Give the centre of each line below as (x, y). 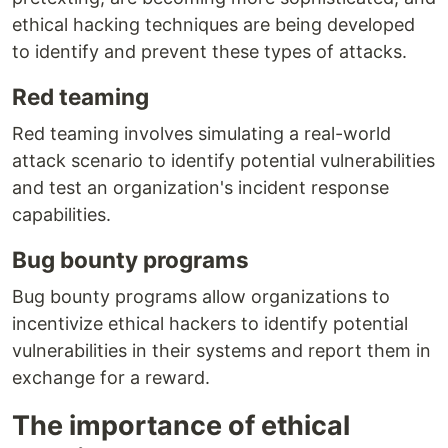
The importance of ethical (181, 426)
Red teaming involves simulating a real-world (201, 134)
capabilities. (61, 215)
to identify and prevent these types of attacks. (209, 52)
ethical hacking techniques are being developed (213, 25)
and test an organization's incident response (200, 188)
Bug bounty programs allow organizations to (201, 297)
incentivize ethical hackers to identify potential (210, 324)
